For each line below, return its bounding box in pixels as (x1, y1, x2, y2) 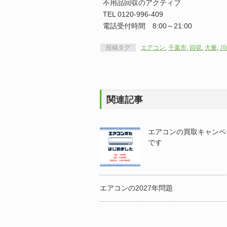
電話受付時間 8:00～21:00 (103, 22, 192, 30)
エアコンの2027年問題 (100, 184, 173, 192)
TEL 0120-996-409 (103, 10, 163, 18)
